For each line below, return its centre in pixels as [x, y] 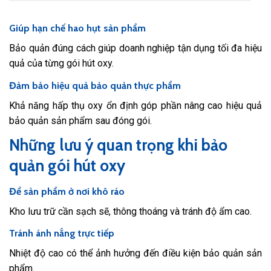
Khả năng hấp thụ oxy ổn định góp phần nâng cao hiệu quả [135, 105]
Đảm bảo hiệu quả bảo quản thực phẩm [95, 85]
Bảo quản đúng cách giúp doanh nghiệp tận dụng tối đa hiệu [135, 48]
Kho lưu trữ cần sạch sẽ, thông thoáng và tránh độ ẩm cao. [130, 211]
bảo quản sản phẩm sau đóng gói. [80, 120]
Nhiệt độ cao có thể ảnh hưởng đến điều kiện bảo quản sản [135, 253]
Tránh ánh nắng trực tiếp [62, 233]
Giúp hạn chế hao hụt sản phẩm [77, 28]
